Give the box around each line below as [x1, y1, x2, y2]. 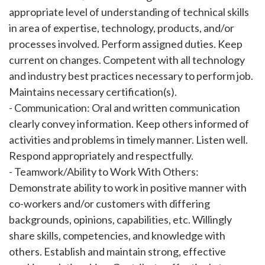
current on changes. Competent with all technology [9, 53, 245, 66]
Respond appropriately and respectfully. [9, 149, 193, 162]
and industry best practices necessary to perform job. [9, 69, 253, 82]
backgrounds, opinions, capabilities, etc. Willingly [9, 213, 232, 226]
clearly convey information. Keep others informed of [9, 117, 249, 130]
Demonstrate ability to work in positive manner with [9, 181, 247, 194]
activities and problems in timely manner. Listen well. [9, 133, 248, 146]
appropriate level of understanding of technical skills [9, 5, 249, 18]
